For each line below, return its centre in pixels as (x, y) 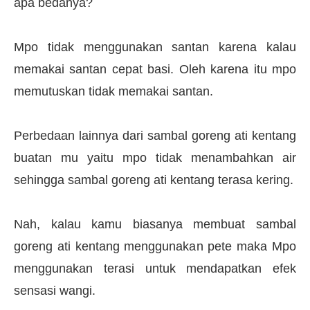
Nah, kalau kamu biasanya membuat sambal (155, 224)
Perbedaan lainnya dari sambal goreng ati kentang (155, 135)
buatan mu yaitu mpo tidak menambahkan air (155, 157)
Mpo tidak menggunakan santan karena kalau (155, 47)
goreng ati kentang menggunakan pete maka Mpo (155, 246)
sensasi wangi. (55, 290)
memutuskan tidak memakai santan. (115, 91)
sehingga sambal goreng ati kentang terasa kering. (154, 180)
